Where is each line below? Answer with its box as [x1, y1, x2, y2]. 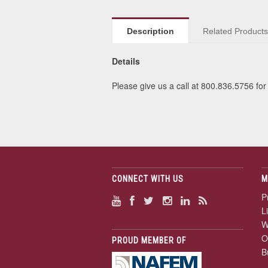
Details [112, 55, 140, 67]
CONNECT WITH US [112, 174, 184, 184]
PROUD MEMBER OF [112, 236, 186, 245]
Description [126, 26, 174, 36]
